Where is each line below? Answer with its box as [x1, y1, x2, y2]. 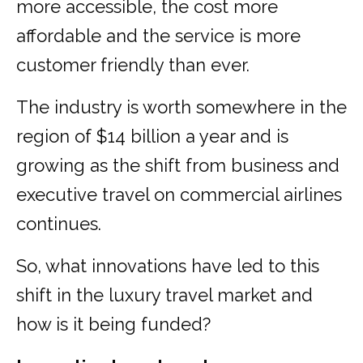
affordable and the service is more [16, 25, 301, 47]
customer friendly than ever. [16, 54, 250, 76]
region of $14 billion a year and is [16, 126, 288, 147]
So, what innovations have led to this [16, 255, 319, 277]
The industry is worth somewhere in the [16, 96, 347, 118]
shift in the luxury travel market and [16, 284, 313, 306]
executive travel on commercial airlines [16, 184, 342, 206]
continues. [16, 213, 101, 235]
